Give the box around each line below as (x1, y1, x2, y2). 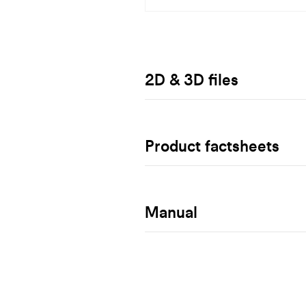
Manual (145, 201, 197, 222)
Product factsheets (145, 135, 279, 156)
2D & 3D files (145, 69, 238, 89)
